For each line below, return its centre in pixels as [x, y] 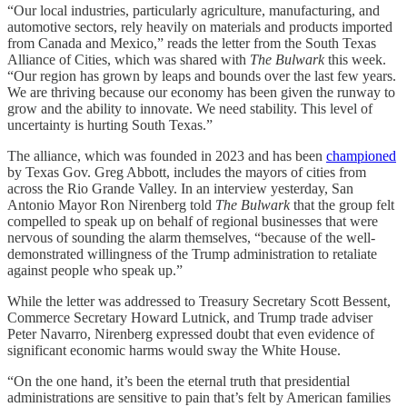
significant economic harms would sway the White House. [174, 351]
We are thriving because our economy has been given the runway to [201, 93]
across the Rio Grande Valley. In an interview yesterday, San [180, 189]
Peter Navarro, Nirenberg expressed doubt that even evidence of [191, 334]
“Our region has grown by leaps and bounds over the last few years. [202, 76]
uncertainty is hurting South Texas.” [110, 125]
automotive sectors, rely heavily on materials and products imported [200, 27]
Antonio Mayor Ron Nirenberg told [111, 205]
